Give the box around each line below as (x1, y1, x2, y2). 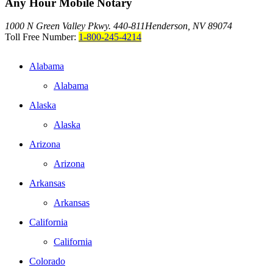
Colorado (29, 256, 65, 267)
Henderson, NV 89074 (145, 21, 232, 32)
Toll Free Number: (5, 32, 79, 43)
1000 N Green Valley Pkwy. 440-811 (5, 21, 145, 32)
